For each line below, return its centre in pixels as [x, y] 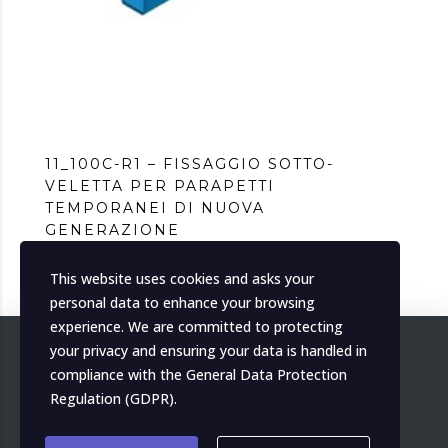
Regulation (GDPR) [112, 398]
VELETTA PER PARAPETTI [160, 186]
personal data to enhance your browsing [182, 302]
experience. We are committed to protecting [196, 326]
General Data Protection [266, 374]
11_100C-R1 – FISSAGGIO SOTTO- [189, 164]
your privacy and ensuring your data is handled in [208, 350]
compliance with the [118, 374]
